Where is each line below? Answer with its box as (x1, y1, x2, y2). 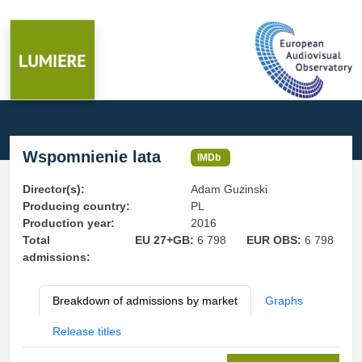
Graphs (265, 294, 303, 307)
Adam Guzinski (191, 183, 267, 196)
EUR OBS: (246, 234, 305, 246)
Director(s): (23, 183, 85, 196)
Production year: (23, 217, 115, 229)
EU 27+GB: (134, 234, 197, 246)
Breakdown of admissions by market (53, 294, 238, 307)
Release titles (53, 325, 121, 338)
